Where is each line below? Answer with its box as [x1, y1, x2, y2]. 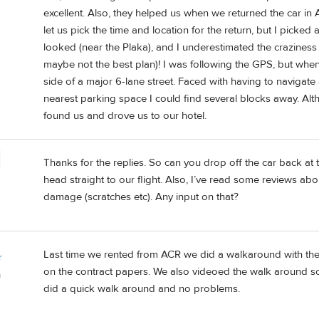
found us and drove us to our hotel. [43, 108, 206, 122]
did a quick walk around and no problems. [43, 281, 240, 296]
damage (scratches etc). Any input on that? [43, 189, 239, 204]
